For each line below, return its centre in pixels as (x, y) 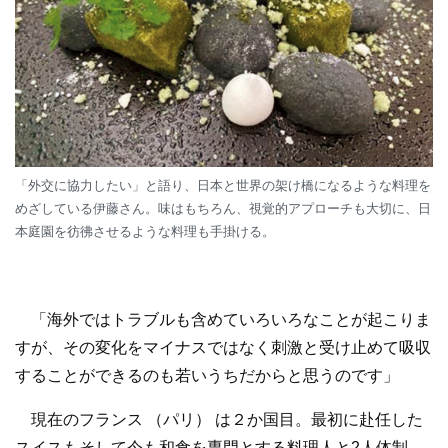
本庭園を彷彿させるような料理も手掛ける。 (145, 231)
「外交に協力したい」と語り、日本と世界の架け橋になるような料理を (223, 185)
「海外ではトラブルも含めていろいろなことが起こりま (223, 319)
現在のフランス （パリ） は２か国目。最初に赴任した (219, 419)
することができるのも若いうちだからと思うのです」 (207, 375)
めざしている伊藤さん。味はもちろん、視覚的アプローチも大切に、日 (223, 208)
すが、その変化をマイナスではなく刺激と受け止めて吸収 (223, 347)
